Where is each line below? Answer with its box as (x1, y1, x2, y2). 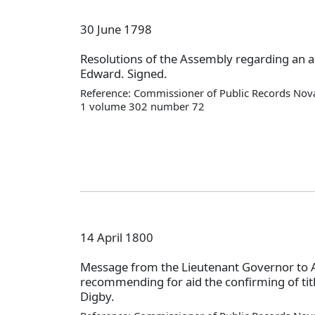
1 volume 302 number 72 (80, 98, 205, 113)
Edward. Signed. (80, 65, 167, 82)
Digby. (80, 288, 115, 305)
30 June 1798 (80, 20, 152, 37)
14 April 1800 (80, 229, 153, 245)
